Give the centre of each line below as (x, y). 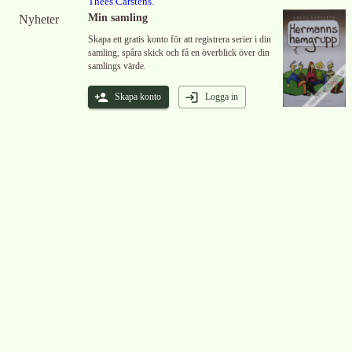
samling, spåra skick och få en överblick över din (179, 53)
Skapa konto (138, 97)
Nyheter (39, 19)
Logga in (222, 97)
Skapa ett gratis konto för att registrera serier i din (180, 39)
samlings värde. (117, 66)
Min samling (118, 18)
